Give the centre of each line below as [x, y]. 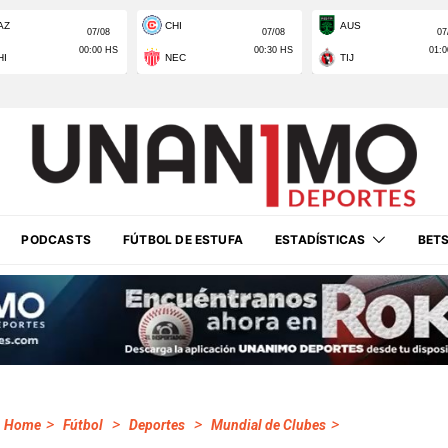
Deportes [157, 425]
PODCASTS [56, 239]
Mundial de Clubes [268, 425]
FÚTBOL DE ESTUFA [183, 239]
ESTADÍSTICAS [320, 239]
